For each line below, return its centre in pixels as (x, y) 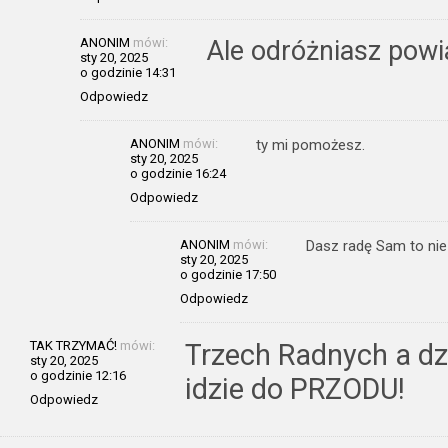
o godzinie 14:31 (128, 72)
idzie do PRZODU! (295, 388)
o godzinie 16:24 (178, 173)
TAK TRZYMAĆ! (73, 345)
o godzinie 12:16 (78, 375)
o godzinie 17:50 (228, 274)
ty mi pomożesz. (310, 144)
